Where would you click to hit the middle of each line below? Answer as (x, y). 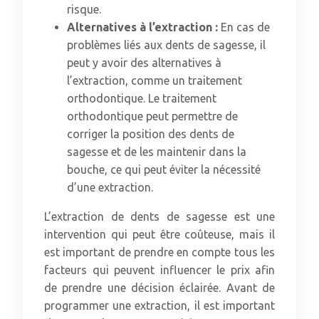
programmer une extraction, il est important (159, 305)
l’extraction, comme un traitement (155, 80)
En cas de (245, 27)
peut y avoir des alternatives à (144, 63)
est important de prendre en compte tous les (159, 252)
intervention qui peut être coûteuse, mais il (159, 234)
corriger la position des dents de (151, 134)
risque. (84, 9)
